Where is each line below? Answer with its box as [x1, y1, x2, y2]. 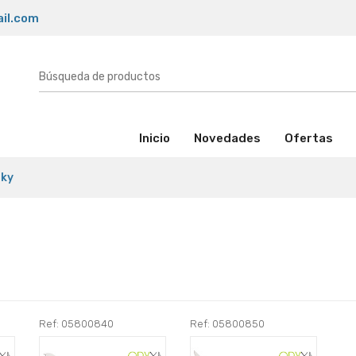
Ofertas [284, 130, 333, 145]
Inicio [139, 130, 170, 145]
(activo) [169, 130, 215, 145]
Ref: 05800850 [190, 317, 265, 330]
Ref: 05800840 [39, 317, 114, 330]
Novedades [194, 130, 261, 145]
